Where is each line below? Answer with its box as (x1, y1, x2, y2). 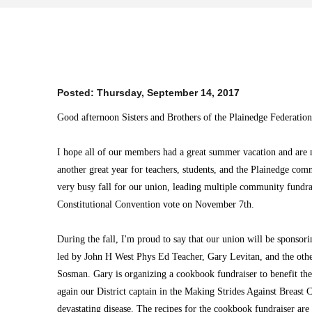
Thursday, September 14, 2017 (97, 87, 240, 99)
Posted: (57, 87, 97, 99)
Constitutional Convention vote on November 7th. (57, 199, 254, 210)
